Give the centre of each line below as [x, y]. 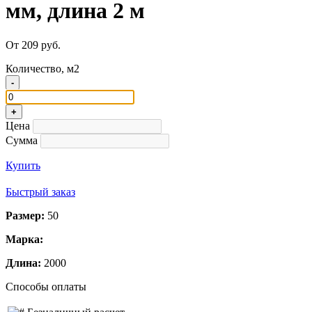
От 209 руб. [33, 45]
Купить [23, 165]
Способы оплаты [46, 286]
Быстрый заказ [40, 192]
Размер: [25, 215]
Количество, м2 [42, 68]
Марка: [24, 239]
